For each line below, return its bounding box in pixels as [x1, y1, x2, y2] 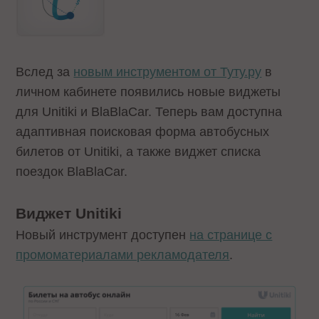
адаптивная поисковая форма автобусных [16, 125, 270, 139]
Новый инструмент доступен [16, 227, 190, 242]
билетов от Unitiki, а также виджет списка [16, 145, 261, 159]
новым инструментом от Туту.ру [73, 65, 262, 79]
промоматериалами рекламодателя [16, 247, 230, 262]
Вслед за [16, 65, 74, 79]
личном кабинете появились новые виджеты [16, 85, 281, 99]
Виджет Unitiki [16, 204, 122, 221]
